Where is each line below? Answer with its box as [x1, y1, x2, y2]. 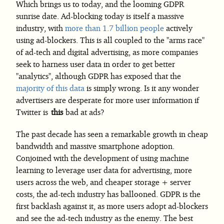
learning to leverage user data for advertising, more [16, 165, 192, 175]
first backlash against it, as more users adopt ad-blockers [16, 201, 208, 211]
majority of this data [16, 83, 84, 93]
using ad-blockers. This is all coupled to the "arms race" [16, 35, 204, 45]
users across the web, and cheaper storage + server [16, 177, 191, 187]
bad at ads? [63, 107, 105, 117]
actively [164, 23, 192, 33]
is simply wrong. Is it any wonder [84, 83, 199, 93]
